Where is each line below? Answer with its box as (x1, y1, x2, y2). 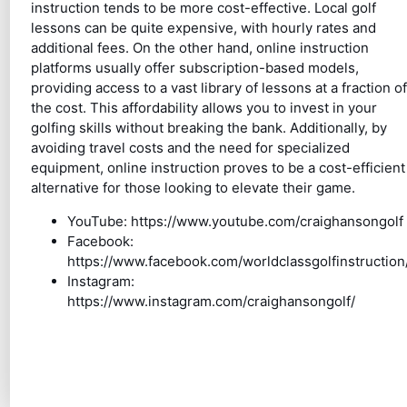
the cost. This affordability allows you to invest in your (30, 98, 377, 116)
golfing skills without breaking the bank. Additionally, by (30, 118, 387, 136)
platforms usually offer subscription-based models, (30, 58, 359, 76)
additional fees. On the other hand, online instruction (30, 38, 369, 56)
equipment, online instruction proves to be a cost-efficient (30, 158, 405, 176)
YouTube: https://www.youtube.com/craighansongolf (66, 212, 403, 230)
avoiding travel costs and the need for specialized (30, 138, 350, 156)
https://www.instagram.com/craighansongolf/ (66, 292, 355, 310)
